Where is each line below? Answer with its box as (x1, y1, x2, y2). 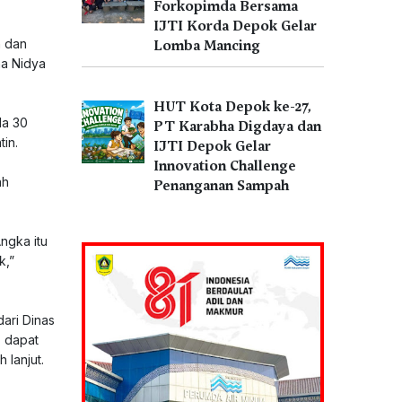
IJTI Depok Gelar (153, 137, 271, 155)
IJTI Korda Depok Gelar (153, 17, 317, 35)
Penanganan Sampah (153, 177, 289, 195)
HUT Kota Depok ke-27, (153, 98, 311, 116)
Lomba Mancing (153, 37, 260, 55)
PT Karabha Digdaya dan (153, 118, 321, 135)
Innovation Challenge (153, 157, 296, 175)
